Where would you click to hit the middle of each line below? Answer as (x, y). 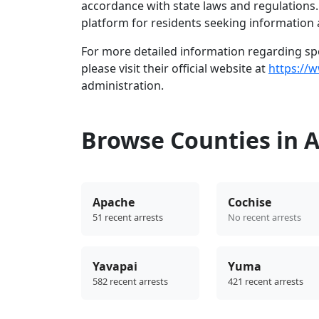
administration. (122, 86)
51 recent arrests (128, 218)
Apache (114, 203)
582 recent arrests (130, 282)
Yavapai (115, 267)
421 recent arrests (266, 282)
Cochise (250, 203)
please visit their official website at (175, 69)
